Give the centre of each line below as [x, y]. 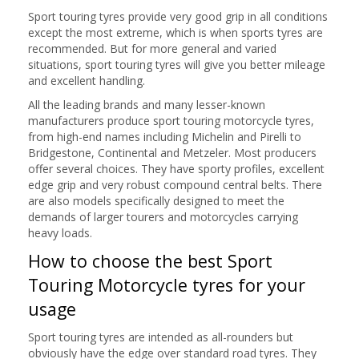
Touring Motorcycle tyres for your [167, 284]
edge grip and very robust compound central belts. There [175, 184]
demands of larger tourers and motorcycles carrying [163, 216]
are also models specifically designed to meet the [156, 200]
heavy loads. [60, 232]
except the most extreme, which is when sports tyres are [175, 32]
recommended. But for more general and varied [152, 48]
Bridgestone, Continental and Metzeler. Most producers [172, 152]
